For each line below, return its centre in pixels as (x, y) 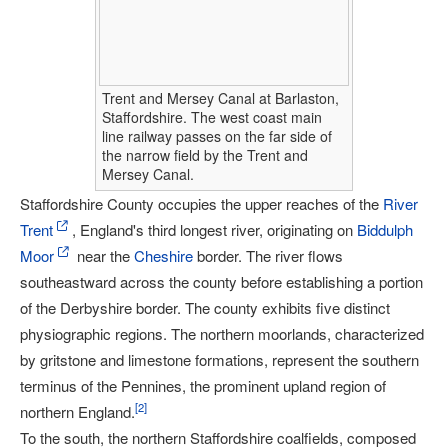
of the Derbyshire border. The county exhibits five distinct (205, 307)
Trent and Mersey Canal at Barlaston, (220, 98)
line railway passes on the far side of (217, 136)
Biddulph (385, 229)
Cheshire (163, 255)
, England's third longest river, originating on (214, 229)
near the (103, 255)
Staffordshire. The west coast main (212, 117)
